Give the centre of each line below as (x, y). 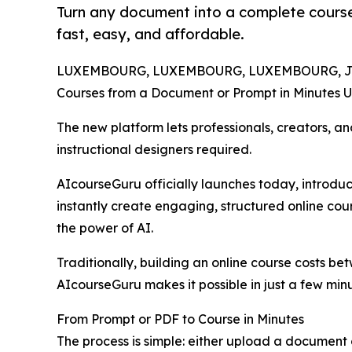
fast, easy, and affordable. (150, 34)
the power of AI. (105, 228)
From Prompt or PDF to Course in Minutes (180, 319)
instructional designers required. (154, 150)
